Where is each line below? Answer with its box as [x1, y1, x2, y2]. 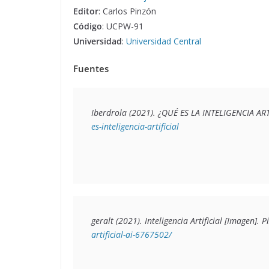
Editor [73, 5, 98, 17]
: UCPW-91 [102, 20, 144, 32]
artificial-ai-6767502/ [91, 228, 172, 240]
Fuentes [73, 62, 109, 74]
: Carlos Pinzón [98, 5, 156, 17]
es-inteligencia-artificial [91, 120, 179, 132]
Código [73, 20, 102, 32]
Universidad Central [126, 35, 201, 47]
